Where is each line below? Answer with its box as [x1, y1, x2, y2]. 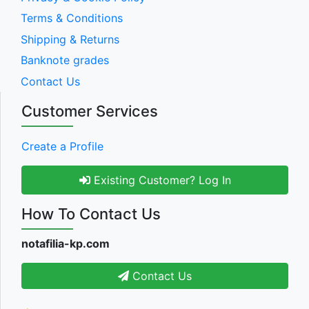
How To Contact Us [21, 204, 161, 223]
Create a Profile [21, 139, 103, 153]
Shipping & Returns [21, 32, 119, 46]
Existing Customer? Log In [90, 172, 231, 187]
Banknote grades [21, 53, 109, 68]
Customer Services [21, 101, 158, 120]
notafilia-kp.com [21, 236, 110, 250]
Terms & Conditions [21, 11, 123, 26]
